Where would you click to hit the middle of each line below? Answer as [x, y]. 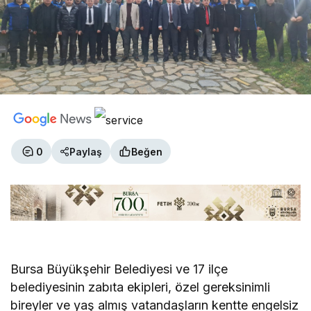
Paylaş [86, 151]
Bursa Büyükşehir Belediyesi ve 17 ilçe [119, 269]
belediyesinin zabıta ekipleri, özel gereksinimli [141, 287]
